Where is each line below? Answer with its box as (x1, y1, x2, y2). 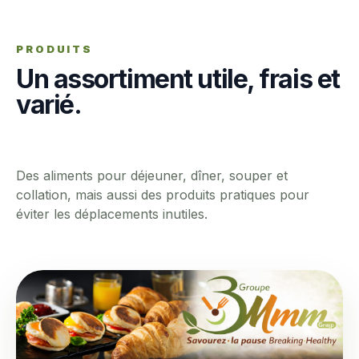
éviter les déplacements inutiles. (16, 206, 208, 223)
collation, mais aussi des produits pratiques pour (16, 187, 309, 204)
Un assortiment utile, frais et (16, 63, 340, 95)
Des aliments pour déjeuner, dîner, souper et (16, 167, 288, 184)
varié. (16, 89, 82, 121)
